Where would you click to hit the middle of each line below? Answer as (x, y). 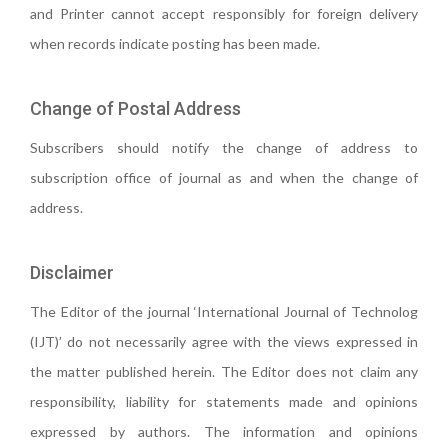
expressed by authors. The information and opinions (224, 431)
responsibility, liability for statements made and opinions (224, 401)
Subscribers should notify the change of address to (224, 147)
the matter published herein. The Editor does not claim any (224, 371)
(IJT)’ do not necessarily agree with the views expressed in (224, 341)
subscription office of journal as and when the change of (224, 177)
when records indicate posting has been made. (175, 43)
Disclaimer (72, 272)
